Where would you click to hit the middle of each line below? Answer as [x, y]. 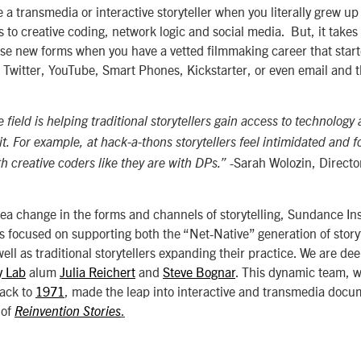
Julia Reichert [98, 271]
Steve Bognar [199, 271]
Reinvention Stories [68, 311]
